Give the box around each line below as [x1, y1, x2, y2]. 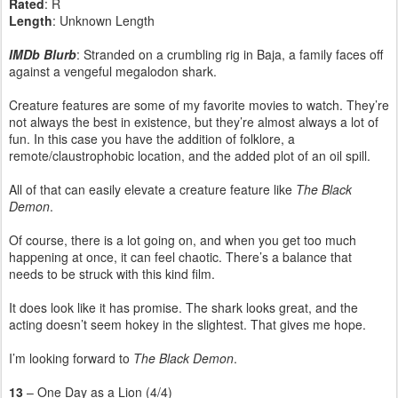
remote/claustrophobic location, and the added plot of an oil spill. [9, 146, 370, 164]
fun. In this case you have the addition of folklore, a [9, 129, 295, 147]
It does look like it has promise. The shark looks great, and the [9, 298, 358, 316]
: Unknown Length [52, 11, 155, 29]
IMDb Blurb [9, 44, 76, 63]
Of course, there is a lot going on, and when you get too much [9, 230, 356, 249]
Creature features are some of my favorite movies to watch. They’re [9, 95, 389, 114]
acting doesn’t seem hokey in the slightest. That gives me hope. [9, 314, 366, 333]
